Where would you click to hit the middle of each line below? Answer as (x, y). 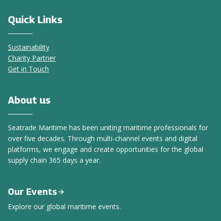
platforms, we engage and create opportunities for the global (106, 149)
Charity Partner (32, 58)
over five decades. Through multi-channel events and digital (103, 138)
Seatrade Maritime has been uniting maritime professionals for (108, 128)
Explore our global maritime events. (64, 206)
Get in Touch (28, 69)
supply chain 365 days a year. (54, 160)
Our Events (33, 192)
